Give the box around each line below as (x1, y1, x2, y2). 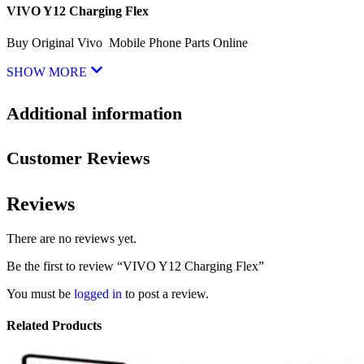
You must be (6, 286, 74, 301)
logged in (74, 286, 122, 301)
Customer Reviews (6, 148, 150, 169)
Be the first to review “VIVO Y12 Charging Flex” (6, 258, 264, 273)
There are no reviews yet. (6, 231, 136, 245)
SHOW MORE (6, 64, 90, 79)
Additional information (6, 103, 182, 124)
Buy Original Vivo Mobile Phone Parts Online (6, 35, 248, 50)
